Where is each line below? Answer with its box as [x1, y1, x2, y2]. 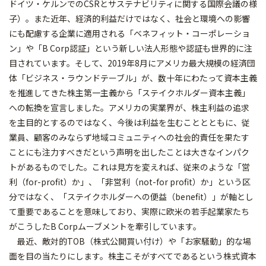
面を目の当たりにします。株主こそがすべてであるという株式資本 [9, 249, 256, 262]
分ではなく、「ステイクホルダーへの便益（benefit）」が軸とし [9, 190, 254, 202]
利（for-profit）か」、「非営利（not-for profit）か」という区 [9, 175, 251, 188]
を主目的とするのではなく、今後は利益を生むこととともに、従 [9, 116, 250, 128]
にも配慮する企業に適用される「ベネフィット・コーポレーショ [9, 27, 250, 39]
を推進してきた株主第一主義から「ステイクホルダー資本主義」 [9, 86, 250, 99]
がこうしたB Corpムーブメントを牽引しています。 [9, 220, 201, 232]
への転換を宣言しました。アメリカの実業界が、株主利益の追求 [9, 101, 249, 113]
